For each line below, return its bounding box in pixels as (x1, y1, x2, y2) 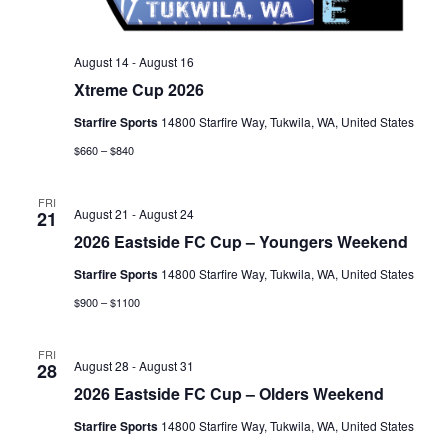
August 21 (73, 205, 129, 223)
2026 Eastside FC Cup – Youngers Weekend (73, 230, 408, 254)
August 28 (73, 357, 129, 375)
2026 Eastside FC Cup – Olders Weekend (73, 382, 384, 406)
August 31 (138, 357, 194, 375)
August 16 (138, 53, 194, 71)
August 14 (73, 53, 129, 71)
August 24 (138, 205, 194, 223)
